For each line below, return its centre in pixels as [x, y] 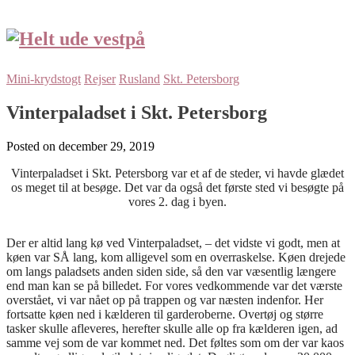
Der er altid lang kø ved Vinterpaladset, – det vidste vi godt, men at [173, 242]
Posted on [32, 146]
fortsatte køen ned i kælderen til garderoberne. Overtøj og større [165, 314]
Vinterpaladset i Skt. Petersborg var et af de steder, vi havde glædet [177, 173]
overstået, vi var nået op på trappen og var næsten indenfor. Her [165, 300]
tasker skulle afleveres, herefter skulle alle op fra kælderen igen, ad [172, 328]
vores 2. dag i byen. [177, 201]
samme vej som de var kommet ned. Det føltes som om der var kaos [175, 342]
